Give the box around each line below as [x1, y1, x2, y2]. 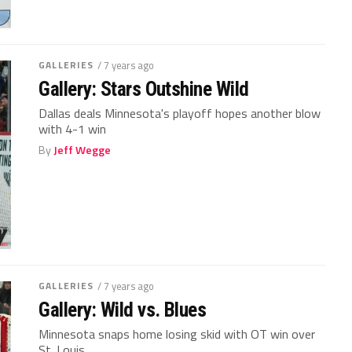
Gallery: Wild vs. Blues [38, 297, 207, 321]
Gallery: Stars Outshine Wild [38, 76, 249, 101]
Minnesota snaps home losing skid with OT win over [38, 324, 316, 343]
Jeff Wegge [53, 141, 112, 159]
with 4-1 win [38, 119, 107, 138]
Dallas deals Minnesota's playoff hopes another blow [38, 103, 321, 123]
